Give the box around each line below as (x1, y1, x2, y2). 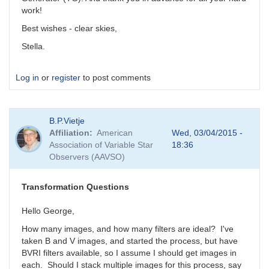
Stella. (22, 41, 45, 52)
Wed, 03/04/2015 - (171, 128, 243, 138)
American (97, 128, 133, 138)
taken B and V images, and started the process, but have (22, 236, 238, 246)
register (52, 73, 80, 83)
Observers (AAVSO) (49, 152, 125, 162)
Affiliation (49, 128, 90, 138)
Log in (16, 73, 39, 83)
